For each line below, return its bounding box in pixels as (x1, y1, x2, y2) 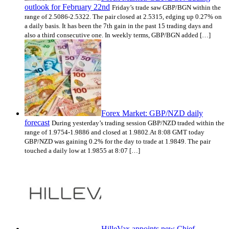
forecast (25, 118, 50, 127)
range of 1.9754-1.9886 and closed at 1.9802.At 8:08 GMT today (25, 128, 204, 136)
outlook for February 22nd (25, 2, 110, 11)
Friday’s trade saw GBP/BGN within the (112, 3, 221, 11)
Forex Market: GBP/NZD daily (101, 108, 203, 118)
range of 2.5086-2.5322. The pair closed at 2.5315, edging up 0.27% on (25, 12, 222, 20)
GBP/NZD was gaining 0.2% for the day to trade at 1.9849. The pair (25, 137, 211, 145)
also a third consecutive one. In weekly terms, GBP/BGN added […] (25, 31, 211, 39)
